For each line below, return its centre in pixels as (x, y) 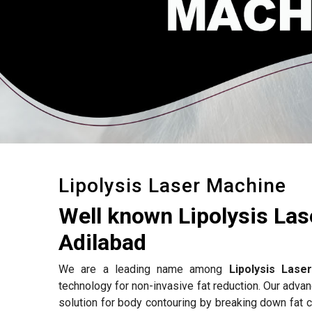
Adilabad (102, 243)
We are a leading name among (144, 270)
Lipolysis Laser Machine (172, 186)
